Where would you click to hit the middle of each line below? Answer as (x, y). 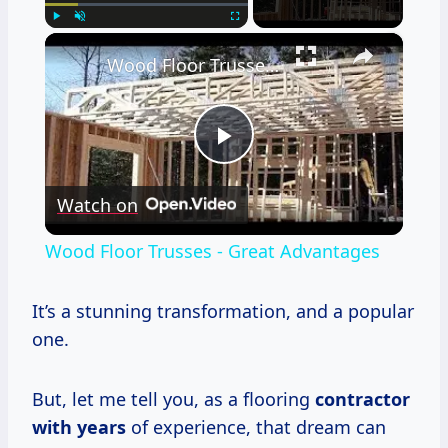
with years (79, 426)
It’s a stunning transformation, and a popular (223, 310)
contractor (362, 398)
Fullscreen (259, 38)
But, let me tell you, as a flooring (173, 398)
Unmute (98, 38)
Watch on (97, 204)
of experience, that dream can (256, 426)
